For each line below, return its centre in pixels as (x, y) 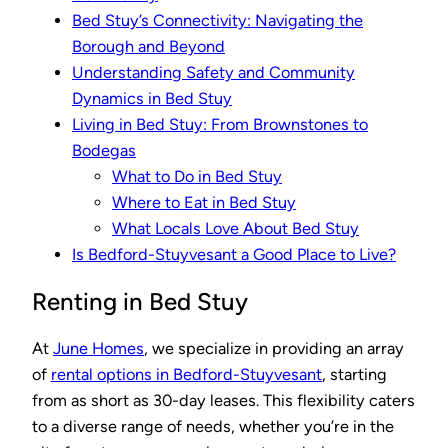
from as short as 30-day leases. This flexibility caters (223, 400)
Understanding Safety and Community (213, 72)
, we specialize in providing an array (274, 348)
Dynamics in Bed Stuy (152, 98)
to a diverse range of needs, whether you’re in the (213, 426)
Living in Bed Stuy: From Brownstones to (220, 124)
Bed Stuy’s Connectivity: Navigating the (217, 20)
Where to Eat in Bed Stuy (204, 202)
